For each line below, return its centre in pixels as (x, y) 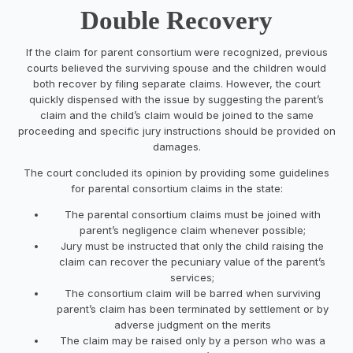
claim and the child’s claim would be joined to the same (176, 115)
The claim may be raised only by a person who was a (192, 340)
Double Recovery (176, 20)
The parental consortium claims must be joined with (192, 214)
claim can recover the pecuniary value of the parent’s (192, 261)
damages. (176, 146)
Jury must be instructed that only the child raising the (192, 245)
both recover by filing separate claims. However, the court (176, 83)
